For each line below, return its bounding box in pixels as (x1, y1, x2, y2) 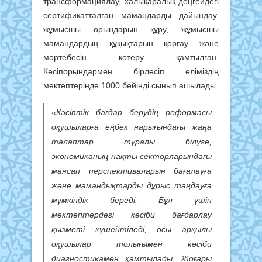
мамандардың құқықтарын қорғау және (43, 39, 219, 49)
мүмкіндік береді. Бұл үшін (51, 195, 212, 205)
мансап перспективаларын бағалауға (51, 166, 212, 175)
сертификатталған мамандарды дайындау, (43, 11, 219, 20)
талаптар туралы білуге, (51, 136, 212, 146)
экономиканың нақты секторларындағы (51, 151, 212, 161)
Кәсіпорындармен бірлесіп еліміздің (43, 67, 219, 77)
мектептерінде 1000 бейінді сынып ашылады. (43, 81, 218, 91)
